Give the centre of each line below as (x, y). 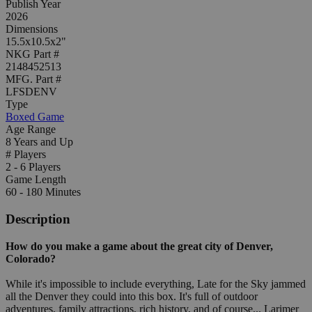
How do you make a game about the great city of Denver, (139, 246)
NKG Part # (32, 54)
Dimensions (32, 29)
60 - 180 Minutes (43, 192)
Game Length (36, 180)
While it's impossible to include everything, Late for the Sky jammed (156, 283)
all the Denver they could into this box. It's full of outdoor (132, 296)
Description (38, 219)
